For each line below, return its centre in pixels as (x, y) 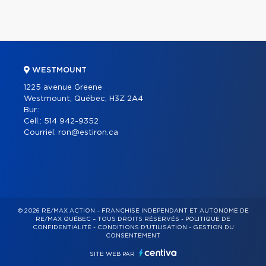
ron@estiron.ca (88, 133)
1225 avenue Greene (63, 88)
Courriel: (41, 133)
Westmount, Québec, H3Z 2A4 (83, 99)
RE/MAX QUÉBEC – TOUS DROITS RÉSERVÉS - (110, 219)
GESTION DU (213, 228)
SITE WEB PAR (113, 254)
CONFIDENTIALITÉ (62, 228)
